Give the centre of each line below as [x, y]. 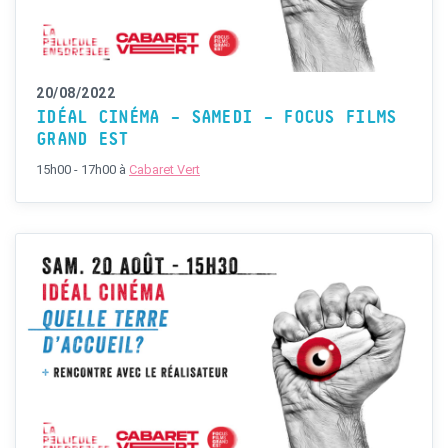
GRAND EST [82, 139]
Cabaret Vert [164, 169]
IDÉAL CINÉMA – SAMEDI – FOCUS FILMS [216, 117]
